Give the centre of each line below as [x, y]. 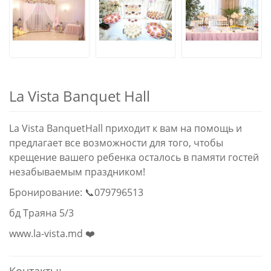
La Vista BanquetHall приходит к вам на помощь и [126, 128]
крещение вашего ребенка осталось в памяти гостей [134, 157]
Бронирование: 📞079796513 [76, 192]
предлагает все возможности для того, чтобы [116, 143]
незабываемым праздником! [78, 172]
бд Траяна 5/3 [44, 213]
